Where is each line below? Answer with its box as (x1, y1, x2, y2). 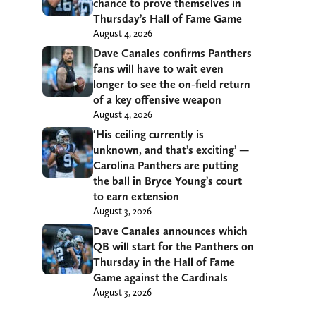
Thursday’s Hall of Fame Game (93, 12, 242, 26)
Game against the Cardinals (93, 271, 228, 285)
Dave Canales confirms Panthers (93, 47, 252, 61)
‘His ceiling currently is (93, 128, 204, 142)
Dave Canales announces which (93, 224, 248, 238)
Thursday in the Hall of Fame (93, 255, 235, 269)
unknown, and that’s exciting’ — (93, 143, 249, 157)
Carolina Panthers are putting (93, 159, 238, 173)
